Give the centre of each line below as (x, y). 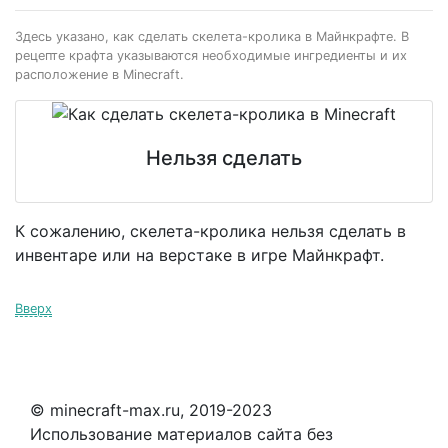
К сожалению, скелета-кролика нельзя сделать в (210, 231)
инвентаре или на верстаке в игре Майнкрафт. (199, 255)
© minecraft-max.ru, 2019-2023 (151, 410)
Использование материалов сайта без (181, 434)
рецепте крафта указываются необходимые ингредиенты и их (211, 55)
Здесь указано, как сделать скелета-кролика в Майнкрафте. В (212, 36)
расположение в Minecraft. (99, 74)
